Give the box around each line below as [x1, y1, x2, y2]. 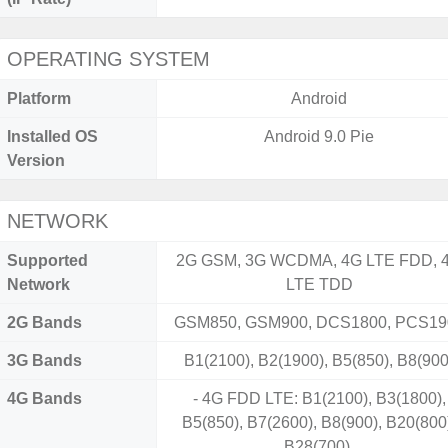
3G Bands [7, 352, 82, 369]
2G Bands [7, 314, 82, 331]
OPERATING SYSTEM [7, 48, 210, 70]
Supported [7, 252, 88, 269]
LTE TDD [285, 276, 353, 293]
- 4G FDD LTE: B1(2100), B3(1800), [192, 390, 446, 407]
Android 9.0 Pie [264, 128, 375, 145]
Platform [7, 90, 71, 107]
